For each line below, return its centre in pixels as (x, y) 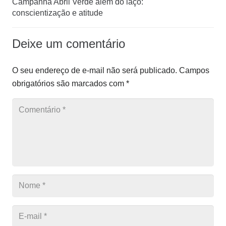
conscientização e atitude (58, 13)
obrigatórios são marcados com (69, 84)
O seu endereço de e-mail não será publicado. (95, 71)
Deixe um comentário (70, 44)
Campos (194, 71)
